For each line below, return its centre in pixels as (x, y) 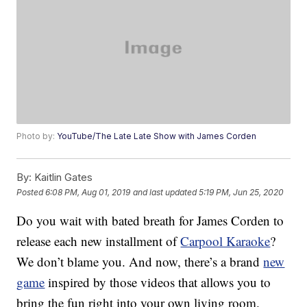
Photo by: (37, 136)
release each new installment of (99, 241)
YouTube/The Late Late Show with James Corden (157, 136)
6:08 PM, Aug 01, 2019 (88, 192)
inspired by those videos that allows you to (158, 282)
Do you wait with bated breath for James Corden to (150, 221)
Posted (31, 192)
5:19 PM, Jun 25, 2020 (242, 192)
